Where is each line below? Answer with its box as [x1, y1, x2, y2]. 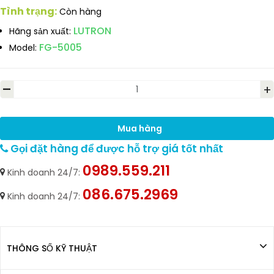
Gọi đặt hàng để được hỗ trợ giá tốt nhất [8, 141, 223, 156]
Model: [9, 42, 37, 54]
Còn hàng [59, 6, 102, 18]
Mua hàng [117, 122, 162, 135]
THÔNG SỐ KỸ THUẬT [7, 242, 97, 254]
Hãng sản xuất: [9, 25, 71, 37]
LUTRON [73, 24, 111, 38]
